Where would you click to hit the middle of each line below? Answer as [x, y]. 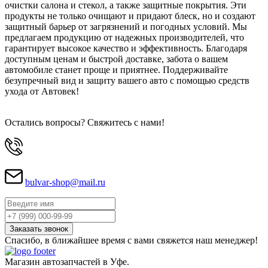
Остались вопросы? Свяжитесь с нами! [85, 122]
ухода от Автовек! [42, 91]
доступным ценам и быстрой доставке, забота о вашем [116, 59]
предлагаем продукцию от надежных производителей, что [124, 37]
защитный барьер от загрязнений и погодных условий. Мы [126, 26]
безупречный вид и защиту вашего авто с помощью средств [127, 80]
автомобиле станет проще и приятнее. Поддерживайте [116, 69]
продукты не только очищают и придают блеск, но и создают [130, 16]
